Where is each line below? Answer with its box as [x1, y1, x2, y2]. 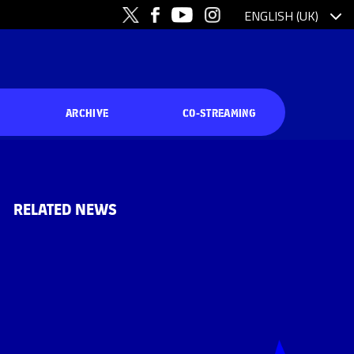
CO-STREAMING [182, 104, 257, 120]
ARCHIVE [66, 104, 109, 120]
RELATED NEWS [13, 197, 118, 220]
